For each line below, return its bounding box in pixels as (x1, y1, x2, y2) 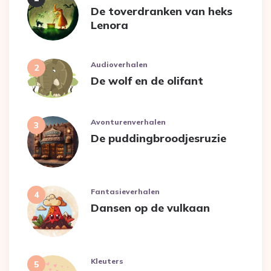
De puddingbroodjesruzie (91, 131, 226, 146)
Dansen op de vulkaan (91, 201, 210, 215)
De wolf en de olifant (91, 74, 203, 88)
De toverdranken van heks (91, 4, 232, 19)
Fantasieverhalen (91, 187, 160, 197)
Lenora (91, 18, 128, 33)
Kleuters (91, 256, 123, 266)
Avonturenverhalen (91, 117, 166, 127)
